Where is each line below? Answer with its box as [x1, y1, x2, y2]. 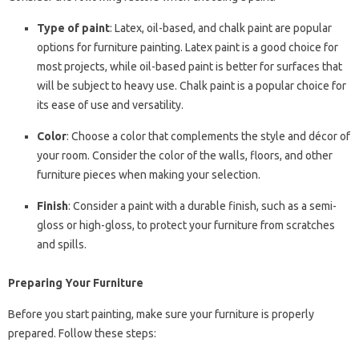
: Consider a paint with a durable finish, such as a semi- [68, 200, 337, 213]
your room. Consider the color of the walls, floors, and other [37, 149, 333, 163]
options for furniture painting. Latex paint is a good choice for [37, 41, 338, 54]
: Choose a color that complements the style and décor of [67, 130, 350, 143]
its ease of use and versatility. [37, 99, 184, 112]
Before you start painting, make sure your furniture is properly [8, 308, 314, 321]
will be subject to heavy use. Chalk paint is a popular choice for [37, 79, 346, 93]
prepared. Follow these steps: [8, 327, 156, 341]
